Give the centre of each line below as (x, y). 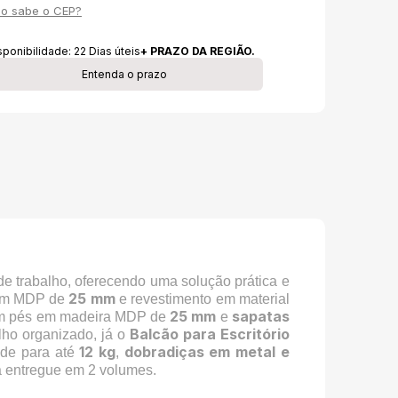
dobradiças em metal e (207, 351)
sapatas (260, 316)
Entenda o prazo (124, 74)
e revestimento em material (202, 298)
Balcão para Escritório (209, 334)
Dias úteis (114, 51)
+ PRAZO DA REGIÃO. (197, 51)
